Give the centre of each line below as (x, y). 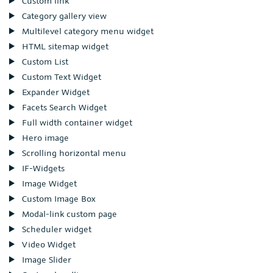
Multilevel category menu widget (86, 31)
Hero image (44, 137)
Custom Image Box (57, 198)
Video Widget (47, 244)
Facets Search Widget (63, 107)
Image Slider (45, 259)
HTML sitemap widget (64, 46)
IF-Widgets (42, 168)
